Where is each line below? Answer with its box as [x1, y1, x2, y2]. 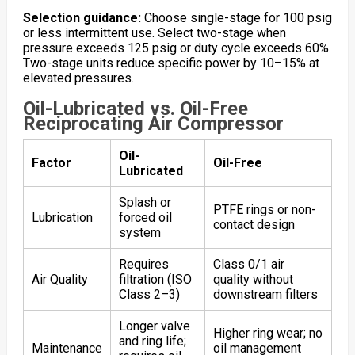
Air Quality [31, 271, 88, 287]
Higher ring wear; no [212, 325, 323, 341]
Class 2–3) [118, 286, 180, 302]
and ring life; [118, 333, 186, 349]
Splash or [118, 194, 171, 210]
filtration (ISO [118, 271, 192, 287]
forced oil [118, 209, 172, 225]
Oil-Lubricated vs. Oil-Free [22, 97, 248, 120]
